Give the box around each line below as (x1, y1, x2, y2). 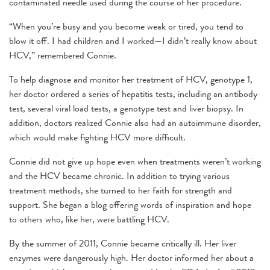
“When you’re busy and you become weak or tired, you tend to (9, 19, 243, 33)
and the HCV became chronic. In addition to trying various (9, 168, 230, 183)
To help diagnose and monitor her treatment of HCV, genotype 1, (9, 72, 253, 86)
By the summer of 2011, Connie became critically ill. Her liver (9, 236, 236, 250)
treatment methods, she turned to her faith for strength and (9, 183, 232, 197)
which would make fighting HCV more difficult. (9, 130, 186, 144)
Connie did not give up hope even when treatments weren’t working (9, 154, 261, 168)
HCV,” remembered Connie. (9, 48, 116, 62)
